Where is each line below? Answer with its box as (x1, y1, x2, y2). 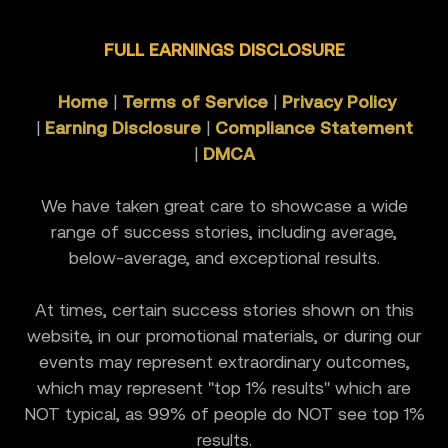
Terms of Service (121, 91, 268, 112)
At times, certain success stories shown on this (34, 299, 414, 320)
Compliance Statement (214, 117, 413, 138)
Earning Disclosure (44, 117, 201, 138)
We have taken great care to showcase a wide (40, 195, 408, 216)
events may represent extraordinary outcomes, (38, 351, 410, 372)
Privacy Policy (281, 91, 396, 112)
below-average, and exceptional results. (68, 247, 380, 268)
